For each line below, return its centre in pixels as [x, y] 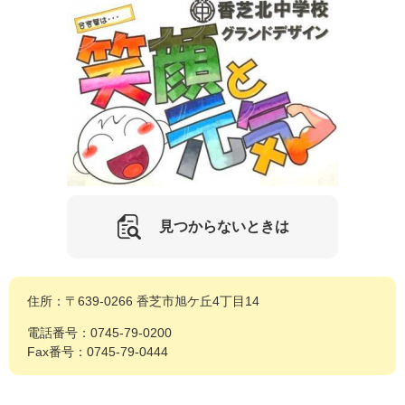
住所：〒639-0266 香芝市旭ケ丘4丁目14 [143, 301]
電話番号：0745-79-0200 [99, 333]
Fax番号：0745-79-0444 [98, 352]
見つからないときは [224, 227]
